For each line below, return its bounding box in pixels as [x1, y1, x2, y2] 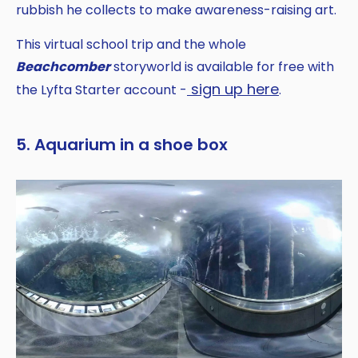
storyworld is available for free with [110, 58, 334, 77]
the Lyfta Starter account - [16, 81, 187, 100]
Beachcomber [16, 58, 110, 77]
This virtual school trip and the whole [16, 35, 246, 54]
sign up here [187, 79, 279, 100]
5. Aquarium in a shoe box [16, 133, 228, 157]
